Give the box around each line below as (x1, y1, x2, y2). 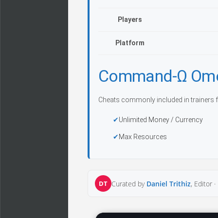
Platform (115, 39, 145, 47)
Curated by (111, 179, 146, 188)
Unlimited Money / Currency (119, 116, 203, 124)
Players (118, 16, 142, 23)
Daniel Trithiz (146, 179, 191, 188)
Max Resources (119, 133, 167, 141)
